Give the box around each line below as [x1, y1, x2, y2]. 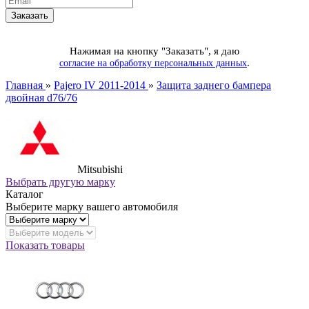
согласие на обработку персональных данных [59, 57, 247, 68]
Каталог [6, 188, 43, 200]
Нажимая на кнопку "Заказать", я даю [70, 45, 239, 57]
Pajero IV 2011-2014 [54, 79, 148, 91]
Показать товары [6, 239, 85, 251]
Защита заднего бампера [157, 79, 271, 91]
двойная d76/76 [6, 91, 77, 103]
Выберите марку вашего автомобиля [6, 200, 178, 212]
